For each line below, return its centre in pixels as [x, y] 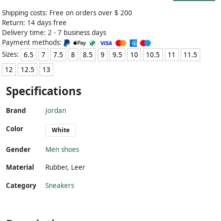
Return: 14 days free [34, 23]
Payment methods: [33, 43]
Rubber [56, 167]
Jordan [56, 111]
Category [21, 186]
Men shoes [62, 150]
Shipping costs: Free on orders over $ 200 [67, 13]
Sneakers [60, 186]
